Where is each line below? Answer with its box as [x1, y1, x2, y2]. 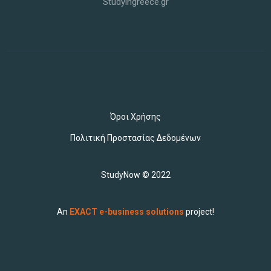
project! [184, 207, 214, 217]
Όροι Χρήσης [110, 112, 161, 122]
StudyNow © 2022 [100, 170, 171, 180]
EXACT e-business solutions [70, 207, 184, 217]
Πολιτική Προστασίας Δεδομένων [70, 133, 201, 143]
